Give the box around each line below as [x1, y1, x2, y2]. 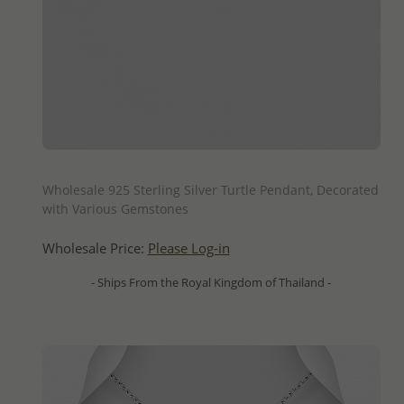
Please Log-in [147, 238, 230, 258]
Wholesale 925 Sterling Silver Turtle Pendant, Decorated [41, 180, 379, 198]
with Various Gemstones [41, 199, 188, 217]
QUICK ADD [180, 156, 242, 173]
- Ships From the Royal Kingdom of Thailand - [91, 273, 331, 290]
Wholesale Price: [41, 238, 148, 258]
